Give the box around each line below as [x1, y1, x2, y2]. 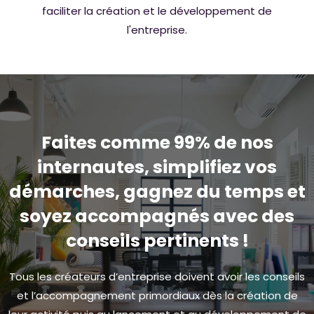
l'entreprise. [127, 22, 187, 37]
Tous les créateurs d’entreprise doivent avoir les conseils [9, 268, 305, 284]
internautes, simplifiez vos [37, 154, 277, 179]
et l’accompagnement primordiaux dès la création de [16, 287, 298, 303]
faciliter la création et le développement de [42, 3, 272, 18]
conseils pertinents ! [65, 228, 249, 253]
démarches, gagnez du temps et [8, 179, 306, 204]
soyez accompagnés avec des [20, 203, 294, 228]
